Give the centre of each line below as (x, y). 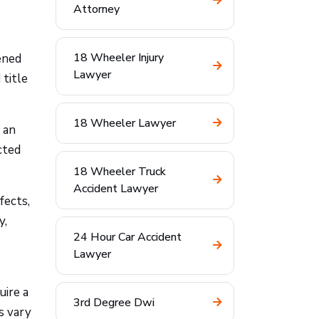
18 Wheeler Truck (120, 172)
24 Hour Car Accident (127, 237)
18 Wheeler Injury (119, 58)
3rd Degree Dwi (114, 303)
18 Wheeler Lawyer (125, 123)
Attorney (96, 9)
